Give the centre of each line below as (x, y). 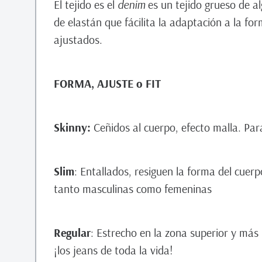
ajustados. (78, 39)
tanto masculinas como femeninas (133, 189)
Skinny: (74, 127)
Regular (72, 232)
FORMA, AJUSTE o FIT (107, 83)
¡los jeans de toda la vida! (113, 250)
